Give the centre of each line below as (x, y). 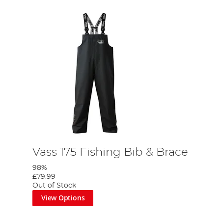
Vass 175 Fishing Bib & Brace (110, 152)
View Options (63, 198)
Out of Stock (55, 185)
